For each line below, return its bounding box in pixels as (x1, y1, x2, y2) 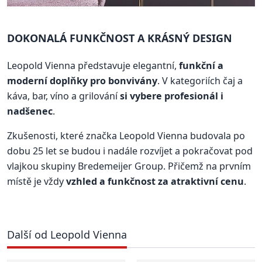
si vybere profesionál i (120, 89, 223, 102)
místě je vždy (7, 174, 66, 188)
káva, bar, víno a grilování (7, 89, 120, 102)
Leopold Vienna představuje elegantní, (7, 58, 179, 72)
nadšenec (7, 104, 53, 118)
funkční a (179, 58, 223, 72)
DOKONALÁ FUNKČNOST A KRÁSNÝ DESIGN (7, 30, 232, 45)
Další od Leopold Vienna (7, 227, 127, 242)
